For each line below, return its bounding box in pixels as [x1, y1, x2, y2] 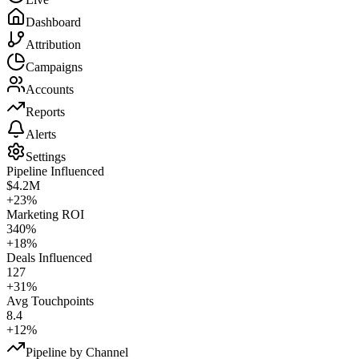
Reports [26, 104, 65, 119]
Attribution [26, 37, 81, 51]
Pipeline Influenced [6, 163, 104, 178]
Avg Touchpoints [6, 293, 94, 308]
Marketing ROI [6, 207, 84, 221]
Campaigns [26, 59, 83, 74]
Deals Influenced [6, 250, 92, 264]
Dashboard [26, 14, 81, 29]
